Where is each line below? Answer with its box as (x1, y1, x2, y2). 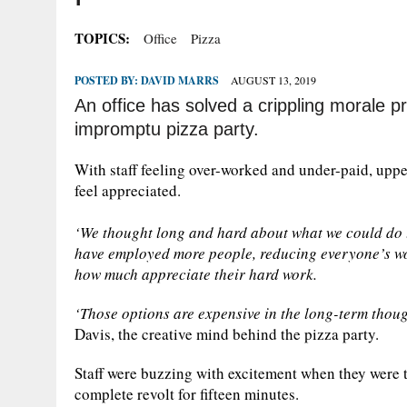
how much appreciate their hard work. (74, 263, 317, 284)
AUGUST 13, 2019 (231, 73, 316, 87)
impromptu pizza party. (74, 119, 259, 139)
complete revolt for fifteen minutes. (74, 383, 299, 404)
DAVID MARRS (141, 73, 219, 88)
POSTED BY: (74, 73, 141, 88)
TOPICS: (74, 28, 130, 48)
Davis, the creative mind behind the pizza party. (74, 323, 379, 344)
